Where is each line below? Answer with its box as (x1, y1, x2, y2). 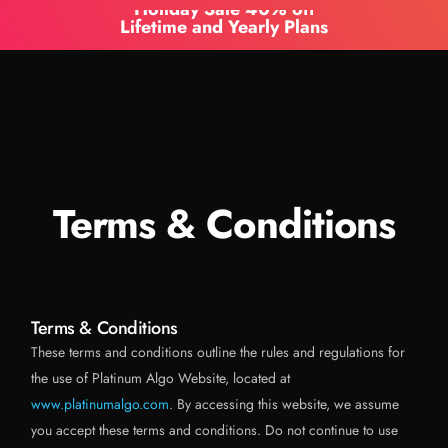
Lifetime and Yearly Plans (120, 13, 328, 40)
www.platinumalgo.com (31, 394, 170, 414)
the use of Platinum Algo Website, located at (31, 368, 291, 388)
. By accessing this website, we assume (169, 394, 400, 414)
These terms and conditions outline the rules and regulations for (31, 342, 406, 362)
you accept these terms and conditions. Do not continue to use (31, 420, 399, 440)
